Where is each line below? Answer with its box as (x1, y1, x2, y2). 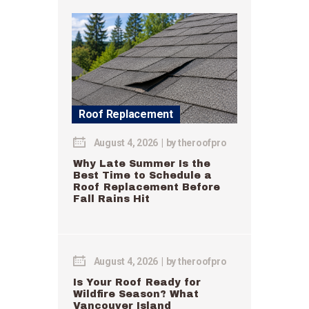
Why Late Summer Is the (73, 158, 210, 169)
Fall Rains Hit (73, 193, 150, 204)
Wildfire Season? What (73, 288, 199, 299)
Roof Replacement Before (73, 181, 220, 192)
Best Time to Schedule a (73, 170, 212, 181)
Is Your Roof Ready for (73, 277, 201, 288)
